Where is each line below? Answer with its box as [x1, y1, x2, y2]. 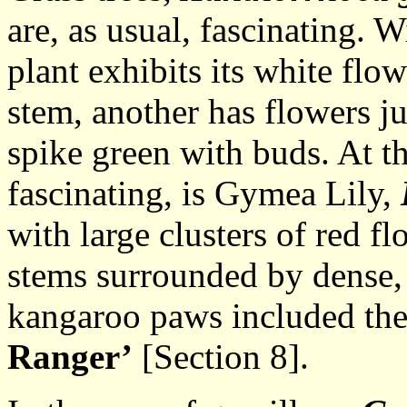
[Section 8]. [133, 337, 309, 376]
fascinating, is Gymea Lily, [7, 174, 401, 213]
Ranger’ [7, 337, 133, 376]
